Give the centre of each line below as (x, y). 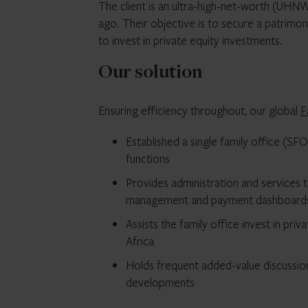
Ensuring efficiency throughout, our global (199, 110)
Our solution (150, 74)
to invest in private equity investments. (190, 40)
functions (148, 158)
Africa (140, 241)
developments (160, 282)
